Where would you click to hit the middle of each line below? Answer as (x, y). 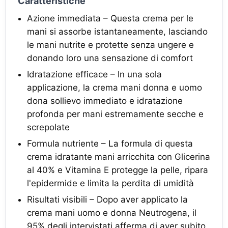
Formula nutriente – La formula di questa (110, 144)
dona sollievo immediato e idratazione (105, 101)
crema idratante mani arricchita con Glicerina (119, 157)
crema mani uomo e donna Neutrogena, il (112, 213)
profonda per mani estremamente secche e (115, 114)
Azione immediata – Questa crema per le (110, 18)
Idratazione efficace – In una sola (94, 74)
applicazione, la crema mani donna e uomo (115, 88)
